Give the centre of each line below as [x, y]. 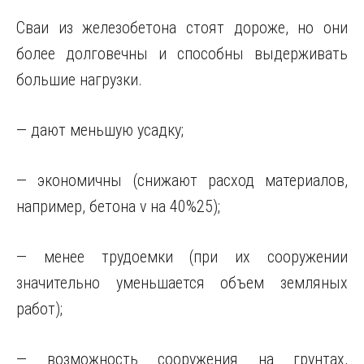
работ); [39, 309]
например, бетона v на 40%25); [118, 206]
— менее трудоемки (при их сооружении [182, 257]
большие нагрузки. [79, 80]
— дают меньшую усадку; [100, 130]
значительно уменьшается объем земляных [182, 283]
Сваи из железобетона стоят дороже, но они [182, 28]
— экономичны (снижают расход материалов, [182, 180]
